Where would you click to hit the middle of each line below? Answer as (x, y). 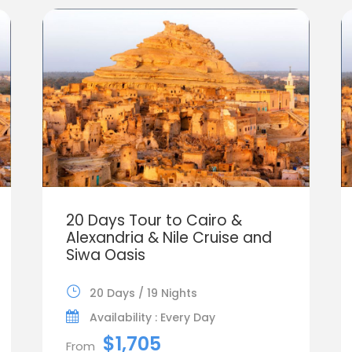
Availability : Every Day (152, 317)
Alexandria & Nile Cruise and (169, 237)
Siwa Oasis (105, 255)
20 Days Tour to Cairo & (154, 220)
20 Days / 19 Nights (143, 293)
